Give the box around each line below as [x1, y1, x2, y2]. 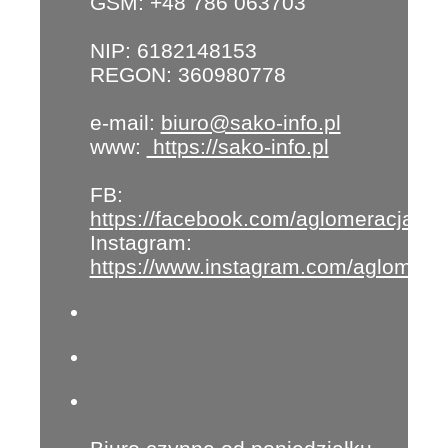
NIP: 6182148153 [89, 39, 257, 63]
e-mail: [89, 111, 161, 135]
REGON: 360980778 [89, 63, 286, 87]
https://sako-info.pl [146, 135, 329, 159]
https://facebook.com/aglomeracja [89, 207, 414, 231]
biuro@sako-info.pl [160, 111, 341, 135]
